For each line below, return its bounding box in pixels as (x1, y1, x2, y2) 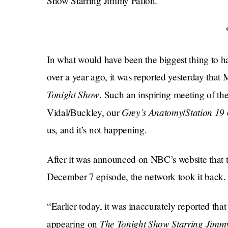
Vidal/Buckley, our (47, 106, 122, 119)
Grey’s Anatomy (121, 105, 183, 119)
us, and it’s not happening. (47, 123, 147, 136)
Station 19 (185, 105, 227, 119)
